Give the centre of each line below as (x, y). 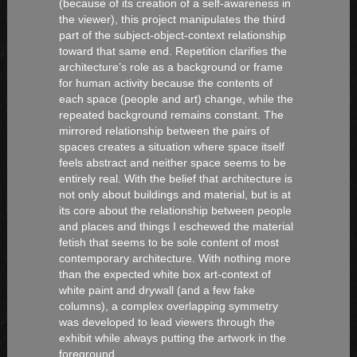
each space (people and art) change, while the (176, 98)
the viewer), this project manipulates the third (172, 19)
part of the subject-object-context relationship (172, 35)
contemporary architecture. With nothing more (175, 258)
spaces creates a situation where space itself (171, 146)
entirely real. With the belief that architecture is (175, 178)
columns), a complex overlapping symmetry (168, 306)
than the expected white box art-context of (165, 274)
